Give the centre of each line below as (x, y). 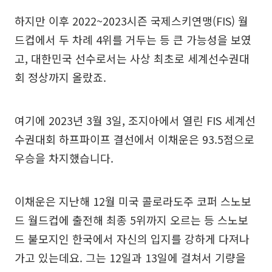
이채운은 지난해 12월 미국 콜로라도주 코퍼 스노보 (133, 201)
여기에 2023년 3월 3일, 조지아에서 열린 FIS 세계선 (135, 120)
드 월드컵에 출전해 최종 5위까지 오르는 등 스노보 (131, 219)
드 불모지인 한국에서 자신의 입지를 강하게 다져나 (132, 238)
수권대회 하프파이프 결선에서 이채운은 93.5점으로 (134, 139)
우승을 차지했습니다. (64, 158)
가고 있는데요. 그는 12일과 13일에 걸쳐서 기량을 (130, 257)
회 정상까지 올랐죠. (60, 77)
